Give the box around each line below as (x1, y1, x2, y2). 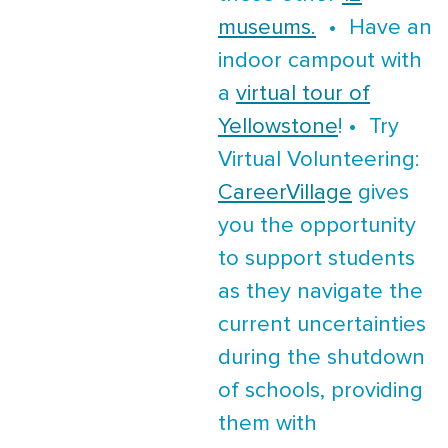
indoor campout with (218, 50, 422, 73)
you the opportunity (218, 215, 416, 238)
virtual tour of (236, 83, 370, 106)
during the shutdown (218, 347, 425, 370)
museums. (218, 17, 316, 40)
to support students (218, 248, 415, 271)
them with (218, 413, 317, 436)
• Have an (316, 17, 432, 40)
